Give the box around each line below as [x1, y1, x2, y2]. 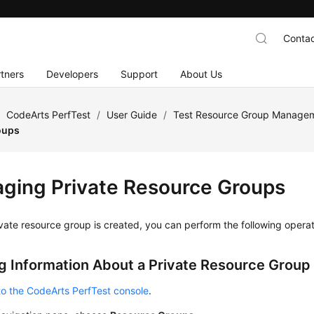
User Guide [107, 109, 158, 121]
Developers [46, 67, 99, 80]
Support [121, 67, 158, 80]
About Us [180, 67, 223, 80]
